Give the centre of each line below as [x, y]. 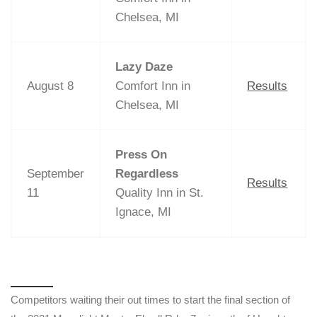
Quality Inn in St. [160, 192]
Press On [142, 154]
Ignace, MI [144, 212]
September [56, 173]
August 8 [51, 86]
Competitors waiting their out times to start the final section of [150, 299]
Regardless [147, 173]
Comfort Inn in [153, 86]
